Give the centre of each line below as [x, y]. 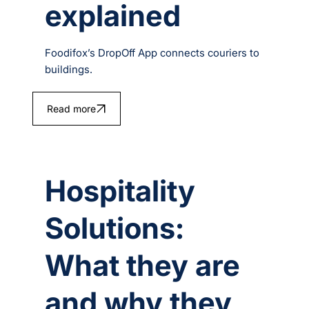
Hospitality [120, 190]
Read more [71, 109]
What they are [143, 265]
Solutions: [115, 228]
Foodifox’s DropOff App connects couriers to [152, 53]
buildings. [69, 70]
